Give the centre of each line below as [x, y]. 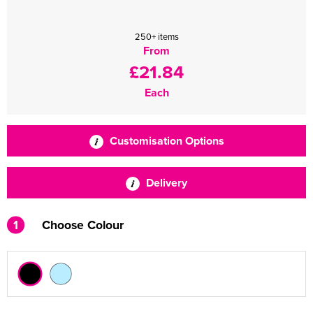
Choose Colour [83, 225]
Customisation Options [165, 141]
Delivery [165, 183]
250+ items [156, 36]
